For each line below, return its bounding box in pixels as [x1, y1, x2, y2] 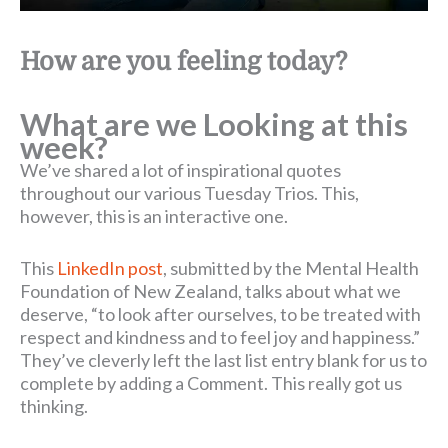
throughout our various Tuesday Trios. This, [20, 182, 359, 205]
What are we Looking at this [20, 106, 408, 144]
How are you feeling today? [20, 47, 347, 77]
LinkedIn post [57, 257, 163, 280]
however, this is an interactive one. [20, 205, 288, 228]
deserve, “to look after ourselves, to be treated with [20, 303, 421, 326]
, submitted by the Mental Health [163, 257, 419, 280]
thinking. [20, 395, 88, 418]
